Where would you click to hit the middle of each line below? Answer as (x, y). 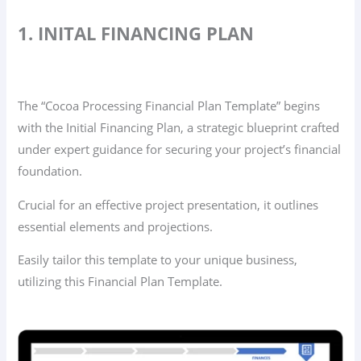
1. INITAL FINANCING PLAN (136, 33)
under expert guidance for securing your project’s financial (180, 149)
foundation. (50, 171)
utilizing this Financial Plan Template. (120, 282)
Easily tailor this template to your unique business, (158, 260)
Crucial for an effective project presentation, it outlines (168, 204)
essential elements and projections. (116, 226)
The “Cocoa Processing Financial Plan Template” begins (169, 106)
